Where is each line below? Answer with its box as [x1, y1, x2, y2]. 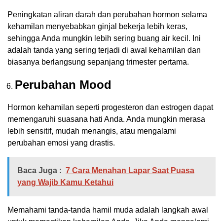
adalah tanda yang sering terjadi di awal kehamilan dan [7, 46, 201, 55]
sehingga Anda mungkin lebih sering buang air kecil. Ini [7, 34, 201, 43]
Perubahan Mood [15, 78, 111, 92]
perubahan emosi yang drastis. [7, 139, 115, 147]
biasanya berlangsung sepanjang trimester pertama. [7, 58, 189, 67]
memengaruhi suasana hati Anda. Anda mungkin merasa [7, 115, 205, 124]
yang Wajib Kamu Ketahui [17, 178, 113, 187]
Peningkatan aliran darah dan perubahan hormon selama [7, 10, 207, 19]
